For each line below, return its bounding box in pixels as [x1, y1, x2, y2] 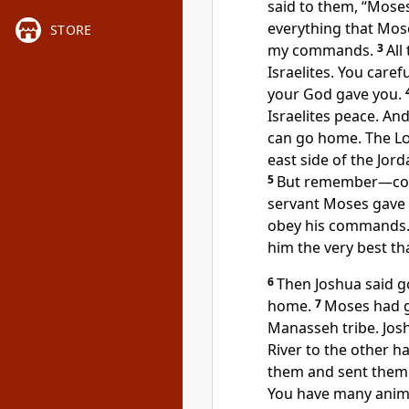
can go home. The [267, 128, 394, 148]
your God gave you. [267, 84, 402, 104]
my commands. [267, 40, 373, 60]
